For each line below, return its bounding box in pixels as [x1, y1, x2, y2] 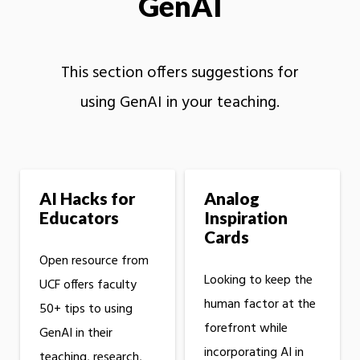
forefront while [203, 318, 288, 340]
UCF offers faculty [39, 275, 137, 297]
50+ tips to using [39, 299, 133, 321]
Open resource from [39, 251, 149, 272]
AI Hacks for [39, 188, 135, 209]
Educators [39, 207, 119, 228]
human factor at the [203, 294, 316, 316]
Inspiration [203, 207, 288, 228]
